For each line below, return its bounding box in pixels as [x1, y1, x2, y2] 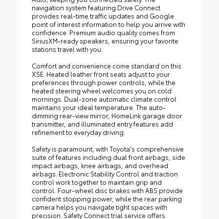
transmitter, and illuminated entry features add [32, 119, 173, 128]
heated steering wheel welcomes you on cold [32, 86, 172, 95]
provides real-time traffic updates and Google [32, 11, 174, 20]
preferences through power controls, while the [32, 77, 175, 87]
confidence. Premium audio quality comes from [32, 27, 175, 37]
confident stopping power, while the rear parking [32, 194, 182, 203]
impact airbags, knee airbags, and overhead [32, 160, 168, 170]
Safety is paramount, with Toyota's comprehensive [32, 144, 184, 153]
